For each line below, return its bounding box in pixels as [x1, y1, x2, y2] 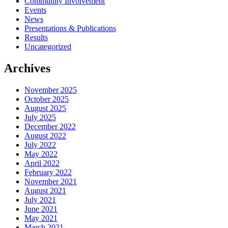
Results [24, 33, 48, 42]
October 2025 [24, 95, 69, 104]
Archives [4, 62, 50, 75]
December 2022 [24, 122, 76, 131]
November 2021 [24, 177, 77, 186]
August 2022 [24, 131, 66, 140]
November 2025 [24, 85, 77, 95]
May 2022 [24, 150, 58, 159]
